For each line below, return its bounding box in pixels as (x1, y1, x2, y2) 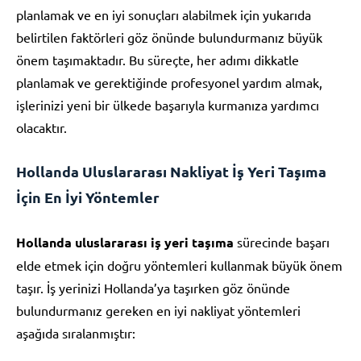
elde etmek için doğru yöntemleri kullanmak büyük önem (16, 256, 342, 273)
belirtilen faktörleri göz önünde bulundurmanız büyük (16, 28, 322, 45)
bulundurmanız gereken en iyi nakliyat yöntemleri (16, 301, 301, 318)
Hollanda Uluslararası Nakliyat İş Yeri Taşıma (16, 161, 326, 180)
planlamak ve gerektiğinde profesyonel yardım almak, (16, 73, 322, 90)
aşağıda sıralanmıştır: (16, 324, 135, 341)
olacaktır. (16, 118, 67, 135)
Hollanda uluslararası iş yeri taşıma (16, 233, 234, 251)
